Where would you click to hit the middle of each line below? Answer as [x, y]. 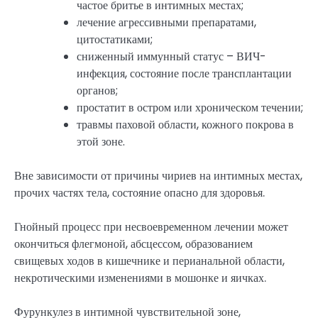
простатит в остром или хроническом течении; [190, 107]
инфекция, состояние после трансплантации [184, 73]
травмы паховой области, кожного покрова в [185, 124]
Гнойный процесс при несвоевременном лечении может [151, 226]
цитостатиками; [115, 39]
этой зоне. [101, 141]
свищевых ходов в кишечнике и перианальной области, [149, 261]
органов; [97, 90]
